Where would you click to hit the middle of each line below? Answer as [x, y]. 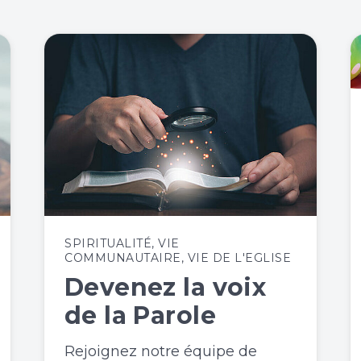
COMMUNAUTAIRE [123, 257]
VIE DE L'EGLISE [239, 257]
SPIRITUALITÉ [108, 243]
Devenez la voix [166, 287]
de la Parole [140, 315]
